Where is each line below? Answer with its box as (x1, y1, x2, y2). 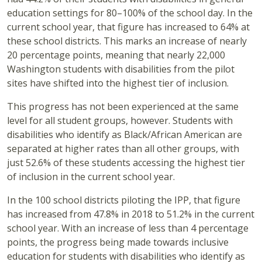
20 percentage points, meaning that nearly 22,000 (7, 49, 225, 62)
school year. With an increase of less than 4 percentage (7, 222, 249, 235)
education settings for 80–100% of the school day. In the (7, 6, 253, 20)
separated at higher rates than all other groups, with (7, 142, 239, 156)
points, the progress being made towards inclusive (7, 236, 229, 249)
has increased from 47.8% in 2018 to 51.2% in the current (7, 208, 254, 221)
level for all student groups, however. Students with (7, 114, 233, 127)
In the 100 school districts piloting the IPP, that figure (7, 194, 240, 207)
